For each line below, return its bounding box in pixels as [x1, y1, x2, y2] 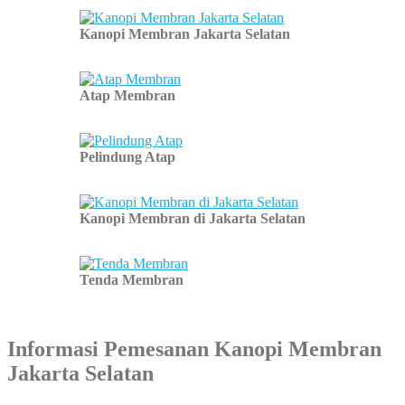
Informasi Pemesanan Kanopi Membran [7, 337, 381, 362]
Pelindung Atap [80, 149, 175, 165]
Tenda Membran [80, 272, 184, 288]
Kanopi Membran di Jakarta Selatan [80, 211, 306, 227]
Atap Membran [80, 88, 175, 104]
